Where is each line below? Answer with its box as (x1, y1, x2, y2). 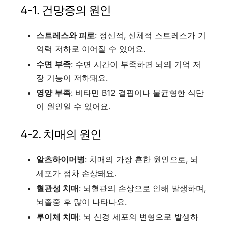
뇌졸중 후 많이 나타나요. (36, 196, 127, 207)
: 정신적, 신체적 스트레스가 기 (95, 30, 206, 40)
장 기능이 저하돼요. (36, 72, 108, 83)
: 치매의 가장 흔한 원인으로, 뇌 (85, 154, 198, 164)
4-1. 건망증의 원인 (20, 3, 111, 17)
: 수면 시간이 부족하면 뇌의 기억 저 (71, 59, 201, 69)
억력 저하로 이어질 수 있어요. (36, 43, 145, 54)
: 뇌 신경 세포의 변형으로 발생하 (79, 211, 198, 222)
